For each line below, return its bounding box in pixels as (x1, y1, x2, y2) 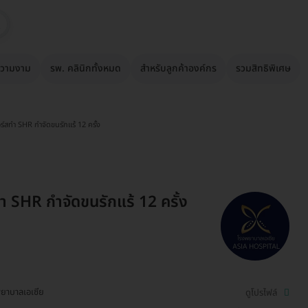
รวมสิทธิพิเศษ (236, 61, 291, 76)
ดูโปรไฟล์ (245, 285, 277, 300)
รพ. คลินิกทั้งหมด (50, 61, 121, 76)
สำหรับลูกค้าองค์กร (140, 61, 217, 76)
